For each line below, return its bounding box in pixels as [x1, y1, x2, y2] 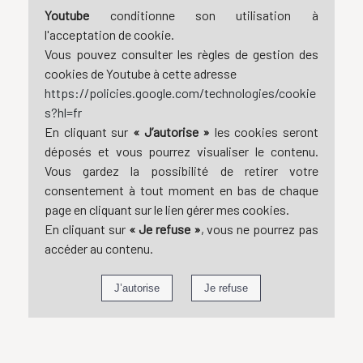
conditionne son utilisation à [89, 7, 318, 23]
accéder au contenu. [45, 241, 154, 257]
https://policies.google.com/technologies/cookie [45, 85, 317, 101]
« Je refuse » [128, 221, 201, 237]
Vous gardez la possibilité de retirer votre [45, 163, 318, 179]
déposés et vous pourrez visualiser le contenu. [45, 143, 318, 160]
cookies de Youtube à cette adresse [45, 66, 237, 82]
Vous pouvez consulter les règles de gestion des [45, 46, 318, 62]
